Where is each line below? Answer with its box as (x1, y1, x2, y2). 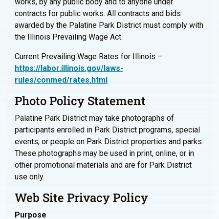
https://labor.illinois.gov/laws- (15, 64, 123, 73)
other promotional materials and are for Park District (15, 160, 192, 170)
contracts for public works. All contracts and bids (15, 9, 181, 18)
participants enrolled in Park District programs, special (15, 125, 200, 134)
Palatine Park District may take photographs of (15, 113, 174, 123)
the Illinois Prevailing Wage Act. (15, 32, 123, 42)
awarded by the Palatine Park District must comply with (15, 21, 203, 30)
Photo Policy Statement (15, 93, 146, 109)
